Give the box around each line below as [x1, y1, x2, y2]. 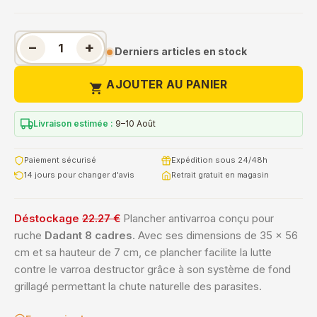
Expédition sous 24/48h [171, 155, 267, 165]
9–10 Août [113, 118, 156, 129]
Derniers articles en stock [115, 45, 247, 57]
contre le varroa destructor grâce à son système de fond [14, 263, 291, 276]
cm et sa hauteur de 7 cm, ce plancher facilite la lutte [14, 246, 272, 259]
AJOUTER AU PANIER [106, 76, 228, 91]
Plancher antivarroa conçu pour [120, 212, 274, 225]
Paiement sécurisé [24, 155, 96, 165]
